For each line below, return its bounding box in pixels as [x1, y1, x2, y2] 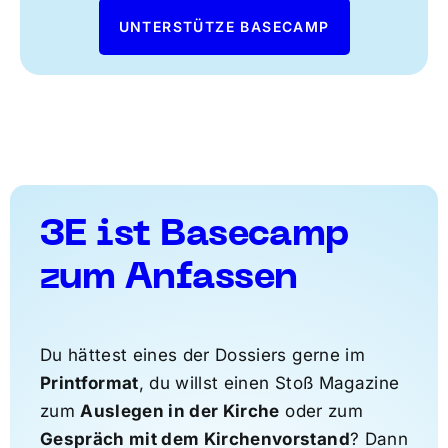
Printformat [39, 373, 139, 394]
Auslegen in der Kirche [80, 401, 280, 422]
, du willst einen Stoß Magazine [138, 373, 400, 394]
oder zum [279, 401, 363, 422]
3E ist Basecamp [39, 219, 349, 254]
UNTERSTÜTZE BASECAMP [118, 18, 330, 36]
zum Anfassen [39, 262, 298, 297]
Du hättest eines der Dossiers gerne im [39, 345, 365, 366]
